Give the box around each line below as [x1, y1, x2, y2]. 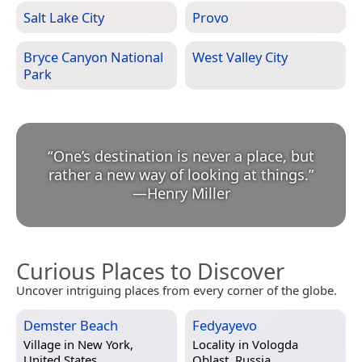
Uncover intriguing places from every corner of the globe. [16, 281, 337, 298]
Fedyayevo [192, 315, 257, 335]
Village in [23, 335, 78, 352]
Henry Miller [146, 183, 230, 203]
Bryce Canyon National [23, 47, 163, 66]
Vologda [252, 335, 298, 352]
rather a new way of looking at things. [48, 164, 309, 184]
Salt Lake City [23, 7, 104, 27]
